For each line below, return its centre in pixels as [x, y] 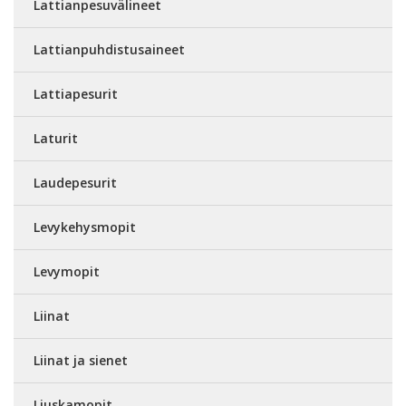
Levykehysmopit [85, 227]
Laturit [56, 138]
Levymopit [67, 271]
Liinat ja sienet [81, 360]
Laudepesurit [75, 183]
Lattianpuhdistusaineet [109, 49]
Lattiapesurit [76, 94]
